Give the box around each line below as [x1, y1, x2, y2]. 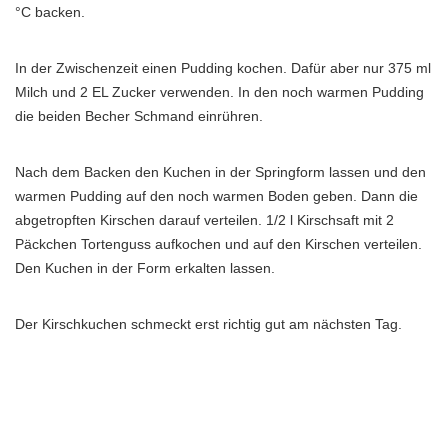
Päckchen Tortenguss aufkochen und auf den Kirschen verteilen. [15, 236, 422, 252]
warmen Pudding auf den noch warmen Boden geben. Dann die [15, 188, 418, 204]
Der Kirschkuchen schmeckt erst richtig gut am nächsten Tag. [15, 316, 402, 332]
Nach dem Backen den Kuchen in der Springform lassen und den [15, 164, 426, 180]
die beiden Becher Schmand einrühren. [15, 108, 263, 124]
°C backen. [15, 4, 85, 20]
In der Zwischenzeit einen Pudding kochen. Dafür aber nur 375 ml [15, 60, 431, 76]
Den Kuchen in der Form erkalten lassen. [15, 260, 275, 276]
